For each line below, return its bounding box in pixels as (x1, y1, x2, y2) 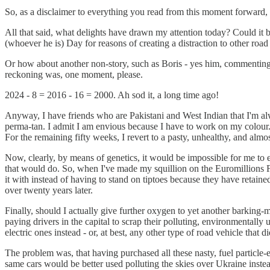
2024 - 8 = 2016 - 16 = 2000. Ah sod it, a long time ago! (5, 89, 219, 100)
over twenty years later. (5, 184, 93, 195)
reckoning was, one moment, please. (5, 69, 143, 80)
